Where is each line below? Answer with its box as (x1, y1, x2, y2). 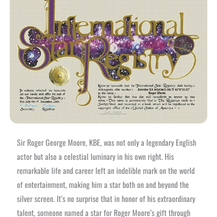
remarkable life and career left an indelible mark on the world (17, 164, 195, 176)
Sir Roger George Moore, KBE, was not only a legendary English (17, 136, 196, 148)
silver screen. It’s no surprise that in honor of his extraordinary (17, 192, 195, 204)
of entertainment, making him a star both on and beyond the (17, 178, 189, 190)
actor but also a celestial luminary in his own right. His (17, 150, 174, 162)
